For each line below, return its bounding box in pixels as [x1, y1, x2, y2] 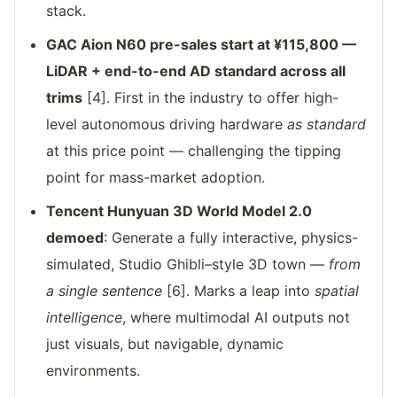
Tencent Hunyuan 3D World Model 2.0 [46, 202, 313, 221]
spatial [315, 282, 360, 300]
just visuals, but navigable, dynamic [46, 335, 284, 354]
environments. [46, 362, 141, 380]
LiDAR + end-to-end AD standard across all [46, 62, 346, 81]
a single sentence [46, 282, 163, 300]
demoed [46, 229, 105, 247]
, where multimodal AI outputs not [122, 308, 351, 327]
